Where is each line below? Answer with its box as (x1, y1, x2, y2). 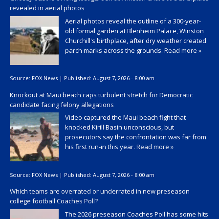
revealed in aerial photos (10, 3, 85, 13)
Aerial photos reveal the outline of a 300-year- (65, 16, 201, 25)
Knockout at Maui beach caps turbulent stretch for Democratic (10, 90, 193, 99)
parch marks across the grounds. (65, 45, 164, 55)
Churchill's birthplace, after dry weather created (65, 36, 206, 45)
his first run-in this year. (65, 142, 136, 152)
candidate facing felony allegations (10, 100, 114, 109)
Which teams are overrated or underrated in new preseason (10, 187, 190, 196)
